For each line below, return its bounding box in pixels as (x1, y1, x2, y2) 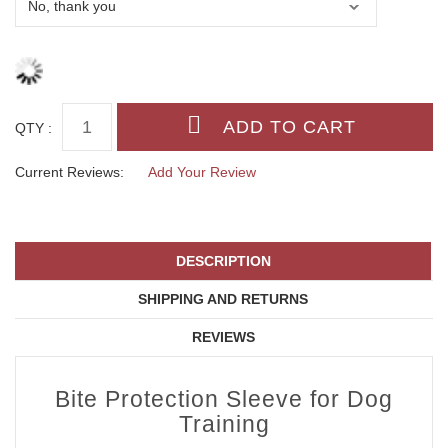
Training (178, 410, 270, 437)
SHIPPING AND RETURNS (138, 290, 308, 307)
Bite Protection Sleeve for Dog (55, 385, 393, 412)
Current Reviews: (15, 164, 124, 181)
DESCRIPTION (175, 252, 271, 269)
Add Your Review (148, 164, 256, 181)
